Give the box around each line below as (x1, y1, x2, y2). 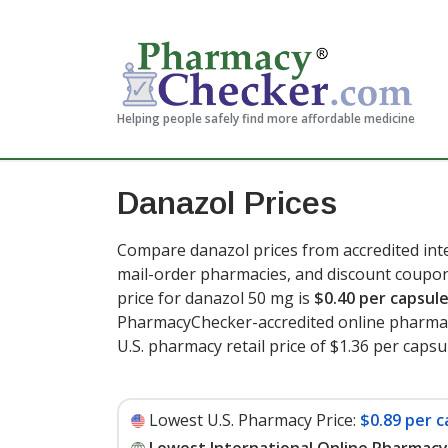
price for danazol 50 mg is (117, 287, 314, 309)
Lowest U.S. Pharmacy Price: (149, 409, 356, 431)
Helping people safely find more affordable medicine (117, 110, 415, 127)
